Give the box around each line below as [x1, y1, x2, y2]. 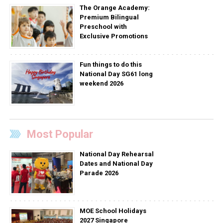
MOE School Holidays [79, 207, 146, 215]
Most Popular [26, 127, 93, 140]
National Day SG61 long [79, 70, 153, 78]
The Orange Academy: [79, 3, 150, 11]
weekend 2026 [79, 79, 123, 87]
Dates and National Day [79, 159, 153, 167]
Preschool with [79, 22, 127, 30]
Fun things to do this [79, 60, 142, 68]
